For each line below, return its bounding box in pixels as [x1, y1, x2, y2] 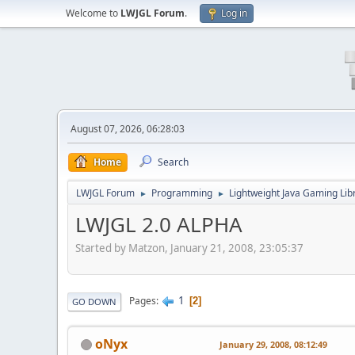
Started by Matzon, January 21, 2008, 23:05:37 [75, 240, 303, 255]
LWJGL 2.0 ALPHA [75, 210, 242, 239]
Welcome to [66, 6, 120, 20]
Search [158, 155, 189, 169]
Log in [221, 6, 247, 20]
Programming [151, 186, 212, 200]
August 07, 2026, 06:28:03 [71, 122, 185, 136]
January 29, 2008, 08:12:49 [219, 338, 327, 350]
